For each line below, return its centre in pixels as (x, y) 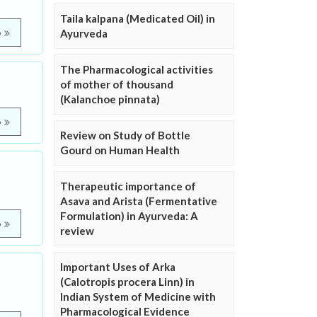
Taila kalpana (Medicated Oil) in (138, 18)
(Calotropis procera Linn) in (127, 282)
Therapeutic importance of (128, 186)
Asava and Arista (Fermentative (139, 201)
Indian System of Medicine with (138, 296)
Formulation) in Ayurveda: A (129, 216)
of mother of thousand (117, 84)
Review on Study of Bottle (125, 135)
